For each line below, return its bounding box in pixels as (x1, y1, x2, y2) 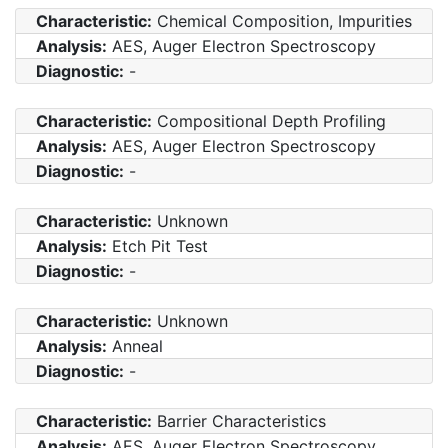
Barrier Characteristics (152, 410, 326, 431)
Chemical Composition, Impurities (152, 10, 412, 31)
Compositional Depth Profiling (152, 110, 386, 131)
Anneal (107, 335, 163, 356)
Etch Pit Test (107, 235, 208, 256)
